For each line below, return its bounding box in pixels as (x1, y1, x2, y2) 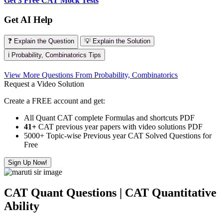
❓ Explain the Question (8, 37, 74, 45)
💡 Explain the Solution (84, 37, 150, 45)
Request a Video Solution (4, 79, 84, 88)
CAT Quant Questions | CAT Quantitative (4, 186, 217, 200)
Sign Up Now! (8, 158, 47, 166)
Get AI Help (4, 14, 53, 25)
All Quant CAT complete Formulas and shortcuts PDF (24, 113, 195, 122)
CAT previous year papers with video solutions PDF (36, 122, 203, 131)
